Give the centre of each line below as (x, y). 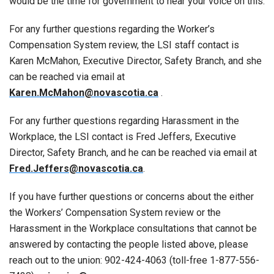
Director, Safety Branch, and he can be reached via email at (133, 152)
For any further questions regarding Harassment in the (124, 120)
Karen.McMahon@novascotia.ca (84, 92)
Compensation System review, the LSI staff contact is (124, 45)
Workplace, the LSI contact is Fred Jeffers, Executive (123, 136)
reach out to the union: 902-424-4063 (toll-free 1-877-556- (134, 260)
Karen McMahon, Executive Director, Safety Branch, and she (135, 61)
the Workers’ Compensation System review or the (115, 212)
